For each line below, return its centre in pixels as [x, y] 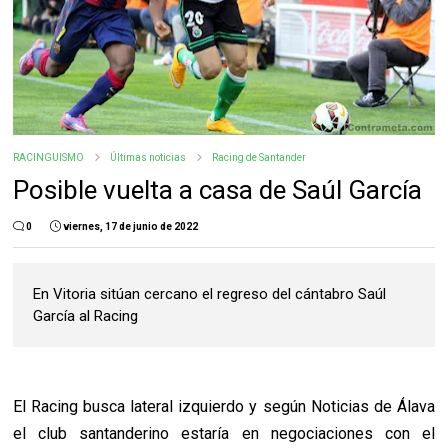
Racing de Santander [259, 158]
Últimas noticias [148, 158]
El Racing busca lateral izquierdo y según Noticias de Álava [224, 407]
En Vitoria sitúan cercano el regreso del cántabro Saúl [210, 294]
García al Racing [86, 316]
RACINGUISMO [49, 158]
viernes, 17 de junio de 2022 [131, 227]
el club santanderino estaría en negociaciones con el [224, 434]
